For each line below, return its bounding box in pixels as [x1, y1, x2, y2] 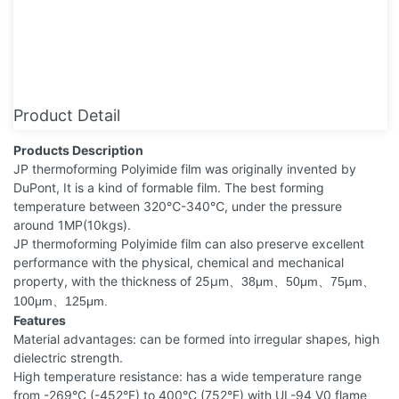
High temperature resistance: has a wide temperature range [13, 368, 362, 384]
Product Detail [13, 105, 120, 125]
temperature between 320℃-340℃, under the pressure [13, 198, 342, 214]
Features [13, 312, 66, 328]
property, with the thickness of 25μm [13, 273, 229, 289]
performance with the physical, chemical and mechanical [13, 254, 344, 270]
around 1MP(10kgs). [13, 216, 131, 232]
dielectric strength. [13, 349, 123, 365]
